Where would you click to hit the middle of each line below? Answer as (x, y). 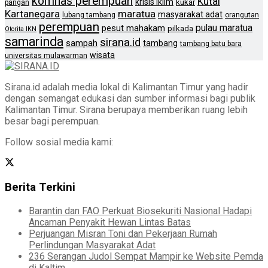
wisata (102, 55)
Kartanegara (32, 14)
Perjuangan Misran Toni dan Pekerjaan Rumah (123, 233)
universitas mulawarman (46, 56)
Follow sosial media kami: (59, 142)
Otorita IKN (21, 29)
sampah (82, 43)
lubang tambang (89, 15)
